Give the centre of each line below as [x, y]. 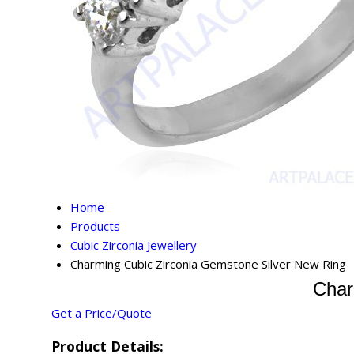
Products [95, 226]
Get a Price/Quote [102, 313]
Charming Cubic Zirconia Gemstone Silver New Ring [208, 264]
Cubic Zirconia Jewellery [134, 245]
